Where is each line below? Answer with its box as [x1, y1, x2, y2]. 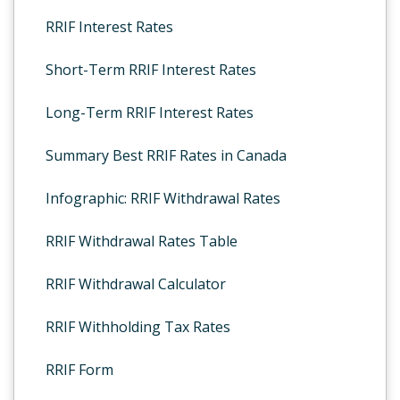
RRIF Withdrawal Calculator [46, 274, 226, 294]
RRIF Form [46, 360, 113, 379]
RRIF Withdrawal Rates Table [46, 231, 237, 251]
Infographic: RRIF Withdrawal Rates [46, 188, 280, 208]
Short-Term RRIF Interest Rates [46, 60, 256, 79]
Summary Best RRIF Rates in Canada [46, 146, 287, 165]
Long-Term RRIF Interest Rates [46, 103, 254, 122]
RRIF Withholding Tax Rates [46, 317, 230, 337]
